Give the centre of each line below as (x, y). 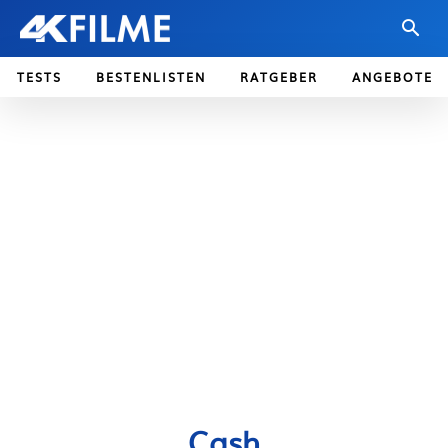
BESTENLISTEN (151, 77)
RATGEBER (279, 77)
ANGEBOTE (392, 77)
